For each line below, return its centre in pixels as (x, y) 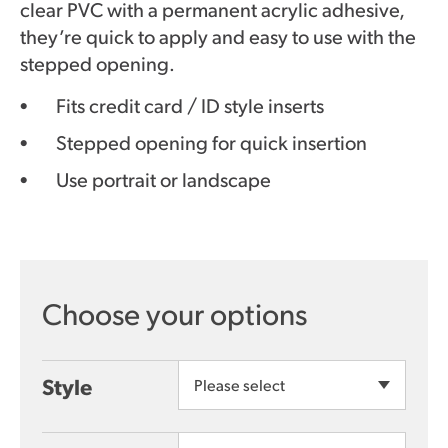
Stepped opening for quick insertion (211, 142)
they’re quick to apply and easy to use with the (218, 36)
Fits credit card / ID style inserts (190, 105)
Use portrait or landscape (163, 179)
